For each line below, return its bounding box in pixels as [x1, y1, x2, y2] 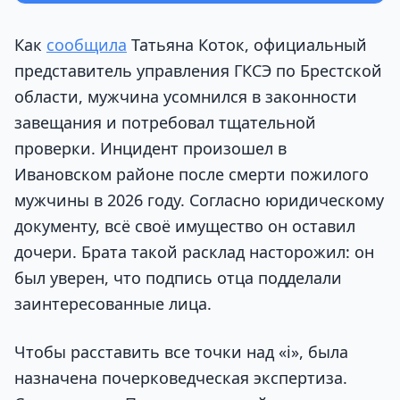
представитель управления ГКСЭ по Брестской [14, 60, 382, 82]
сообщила [46, 34, 127, 56]
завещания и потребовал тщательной [14, 112, 316, 134]
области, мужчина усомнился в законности [14, 86, 357, 108]
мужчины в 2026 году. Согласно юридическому [14, 189, 384, 212]
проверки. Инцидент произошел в [14, 137, 287, 160]
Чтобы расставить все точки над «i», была [14, 340, 348, 362]
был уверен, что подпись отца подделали [14, 267, 342, 289]
